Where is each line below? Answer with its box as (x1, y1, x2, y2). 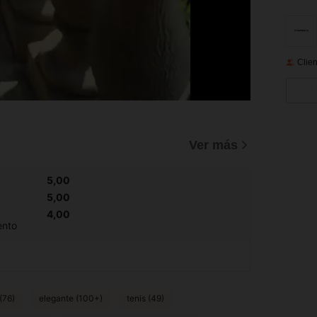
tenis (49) (127, 293, 164, 304)
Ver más (189, 137, 238, 152)
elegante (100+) (39, 293, 103, 304)
